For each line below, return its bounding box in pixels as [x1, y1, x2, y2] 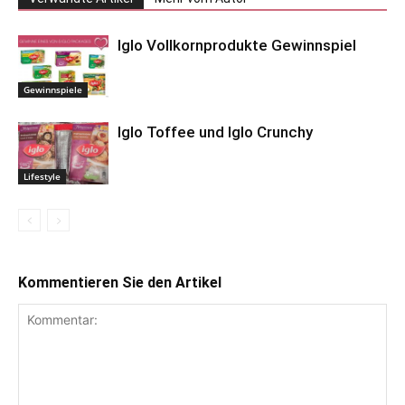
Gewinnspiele [24, 82, 82, 96]
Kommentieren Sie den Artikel [18, 273, 221, 291]
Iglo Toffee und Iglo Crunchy [118, 122, 313, 141]
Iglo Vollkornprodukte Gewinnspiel [118, 35, 356, 54]
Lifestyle [24, 169, 61, 183]
